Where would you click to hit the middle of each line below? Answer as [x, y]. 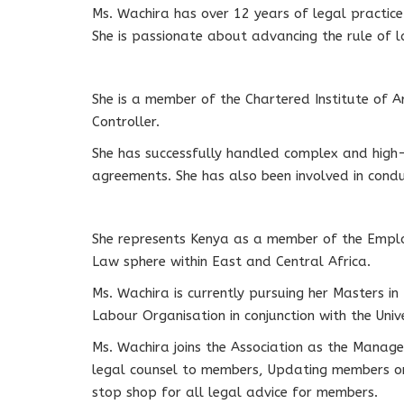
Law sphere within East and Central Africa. [231, 262]
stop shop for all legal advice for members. [235, 392]
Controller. [126, 122]
